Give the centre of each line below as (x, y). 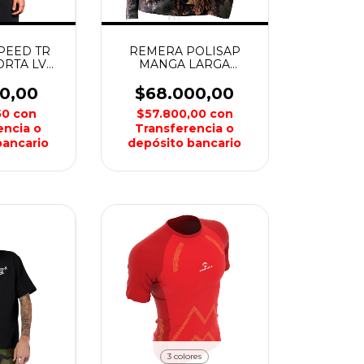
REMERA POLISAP (184, 51)
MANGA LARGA (185, 64)
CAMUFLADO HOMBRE (184, 77)
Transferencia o (185, 128)
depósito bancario (185, 143)
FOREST (184, 90)
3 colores (185, 356)
